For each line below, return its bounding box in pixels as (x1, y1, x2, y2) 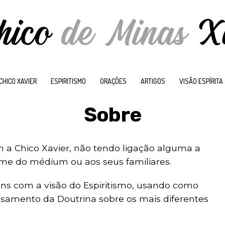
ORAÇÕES (100, 77, 127, 86)
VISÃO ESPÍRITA (179, 77, 223, 86)
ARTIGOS (141, 77, 165, 86)
